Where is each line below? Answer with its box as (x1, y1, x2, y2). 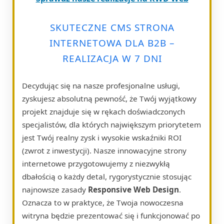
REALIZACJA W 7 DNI (62, 51, 162, 65)
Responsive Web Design (88, 184, 179, 194)
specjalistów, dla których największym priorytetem (22, 119, 201, 129)
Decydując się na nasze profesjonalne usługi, (22, 80, 180, 90)
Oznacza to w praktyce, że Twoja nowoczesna (22, 197, 183, 207)
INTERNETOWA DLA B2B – (49, 36, 174, 49)
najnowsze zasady (22, 184, 88, 194)
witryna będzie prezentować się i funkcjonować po (22, 210, 200, 220)
